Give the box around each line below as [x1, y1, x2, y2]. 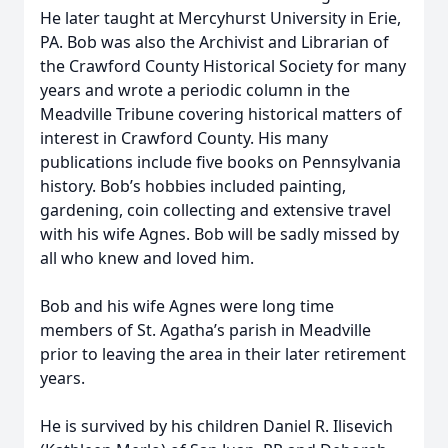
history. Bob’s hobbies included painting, [40, 175, 346, 197]
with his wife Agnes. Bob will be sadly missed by [40, 223, 399, 245]
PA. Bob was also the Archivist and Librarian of [40, 31, 389, 53]
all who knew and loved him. [40, 247, 254, 269]
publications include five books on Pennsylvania [40, 151, 401, 173]
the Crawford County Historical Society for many [40, 55, 406, 77]
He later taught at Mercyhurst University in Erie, [40, 7, 401, 29]
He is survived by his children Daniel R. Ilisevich [40, 415, 393, 437]
